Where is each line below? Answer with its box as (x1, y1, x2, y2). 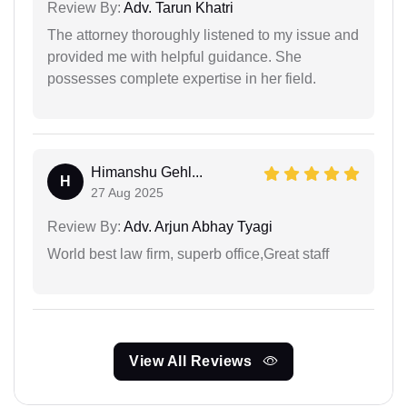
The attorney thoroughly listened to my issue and (47, 26, 359, 43)
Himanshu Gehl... (91, 164, 203, 180)
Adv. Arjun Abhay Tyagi (121, 218, 273, 234)
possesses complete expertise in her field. (47, 70, 316, 86)
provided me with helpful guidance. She (47, 48, 302, 65)
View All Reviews (129, 352, 256, 369)
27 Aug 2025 (91, 184, 164, 200)
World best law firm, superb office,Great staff (47, 245, 329, 262)
